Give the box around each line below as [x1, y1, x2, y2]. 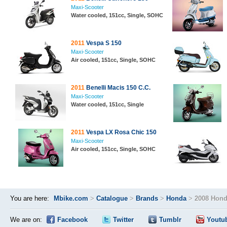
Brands [136, 195, 158, 202]
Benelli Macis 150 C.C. [85, 84, 150, 91]
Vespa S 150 [85, 40, 122, 47]
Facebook [57, 216, 88, 223]
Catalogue [96, 195, 128, 202]
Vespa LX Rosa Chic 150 [85, 129, 157, 136]
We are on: [10, 216, 42, 223]
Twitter [113, 216, 134, 223]
